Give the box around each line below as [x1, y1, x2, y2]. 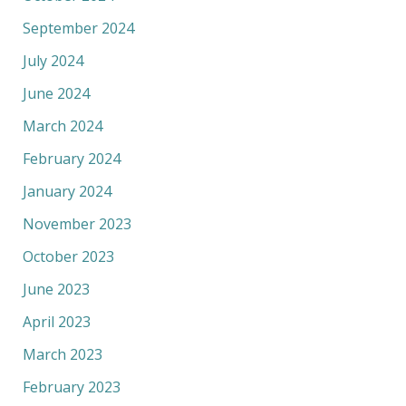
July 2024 [22, 50, 83, 71]
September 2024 [22, 17, 134, 38]
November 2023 [22, 213, 131, 234]
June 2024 [22, 82, 90, 103]
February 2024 [22, 148, 121, 169]
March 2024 [22, 115, 102, 136]
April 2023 [22, 311, 91, 332]
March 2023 [22, 343, 102, 364]
